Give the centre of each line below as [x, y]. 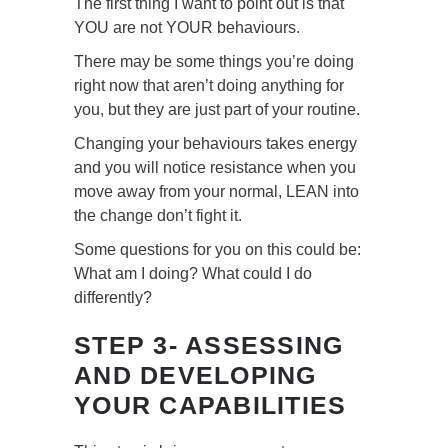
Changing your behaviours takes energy [215, 144]
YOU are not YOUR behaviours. [187, 28]
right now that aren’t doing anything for [209, 86]
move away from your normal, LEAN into [216, 192]
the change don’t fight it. [158, 216]
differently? [113, 298]
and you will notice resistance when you [215, 168]
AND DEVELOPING [195, 375]
